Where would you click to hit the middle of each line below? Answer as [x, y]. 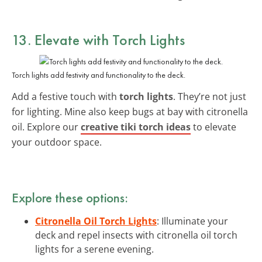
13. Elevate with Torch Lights [98, 39]
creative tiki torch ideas [136, 127]
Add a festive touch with [65, 96]
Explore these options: [70, 197]
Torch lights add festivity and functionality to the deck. [99, 75]
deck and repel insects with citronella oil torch [136, 235]
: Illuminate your [192, 221]
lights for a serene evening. [94, 249]
